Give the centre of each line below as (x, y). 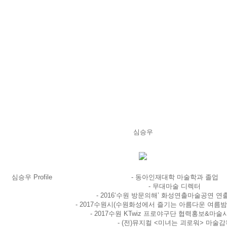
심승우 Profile (32, 177)
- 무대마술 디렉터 (175, 186)
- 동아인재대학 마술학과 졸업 (175, 177)
